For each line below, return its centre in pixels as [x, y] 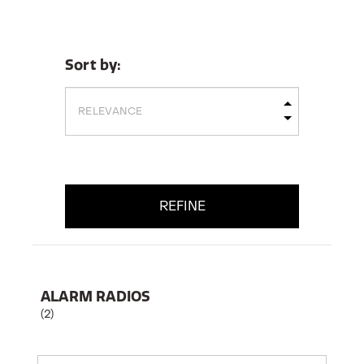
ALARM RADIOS [96, 296]
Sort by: [93, 65]
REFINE [182, 206]
